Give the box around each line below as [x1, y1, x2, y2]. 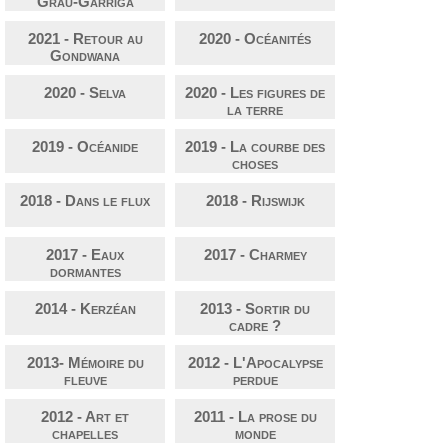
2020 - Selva [44, 84, 126, 102]
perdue [232, 371, 278, 389]
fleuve [63, 371, 107, 389]
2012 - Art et [41, 408, 129, 426]
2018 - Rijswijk [205, 192, 305, 210]
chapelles [52, 425, 118, 443]
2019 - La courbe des [185, 138, 325, 156]
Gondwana [50, 47, 120, 65]
